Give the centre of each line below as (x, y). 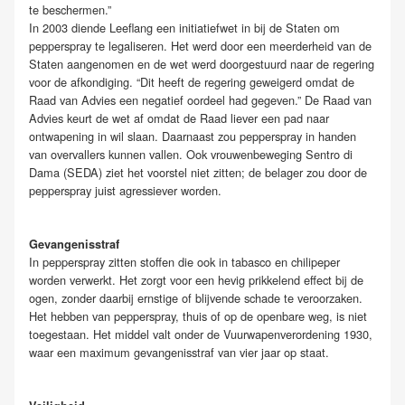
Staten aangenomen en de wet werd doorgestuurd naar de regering (202, 64)
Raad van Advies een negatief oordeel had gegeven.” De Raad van (200, 100)
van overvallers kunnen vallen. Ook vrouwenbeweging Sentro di (191, 154)
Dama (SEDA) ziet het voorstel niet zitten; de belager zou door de (198, 172)
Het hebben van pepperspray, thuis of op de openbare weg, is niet (198, 316)
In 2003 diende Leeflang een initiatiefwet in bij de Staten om (184, 28)
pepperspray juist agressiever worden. (125, 190)
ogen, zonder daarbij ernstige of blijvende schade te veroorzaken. (196, 298)
